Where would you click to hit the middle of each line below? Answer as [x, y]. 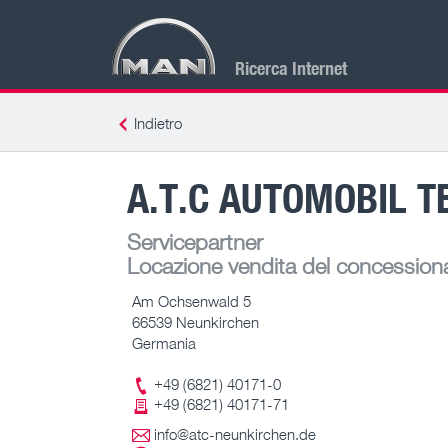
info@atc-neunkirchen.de [235, 434]
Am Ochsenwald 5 [191, 300]
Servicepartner [195, 241]
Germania [164, 342]
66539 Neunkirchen [195, 321]
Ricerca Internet [291, 67]
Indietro [158, 123]
